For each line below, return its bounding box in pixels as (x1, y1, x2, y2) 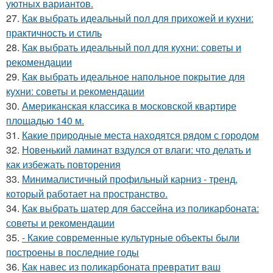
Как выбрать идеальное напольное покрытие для (22, 69, 245, 83)
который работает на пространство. (6, 186, 168, 200)
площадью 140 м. (6, 113, 84, 127)
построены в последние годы (6, 245, 139, 259)
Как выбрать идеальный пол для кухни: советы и (22, 40, 241, 54)
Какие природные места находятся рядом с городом (22, 128, 259, 142)
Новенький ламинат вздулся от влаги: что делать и (22, 143, 251, 157)
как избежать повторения (6, 157, 121, 171)
